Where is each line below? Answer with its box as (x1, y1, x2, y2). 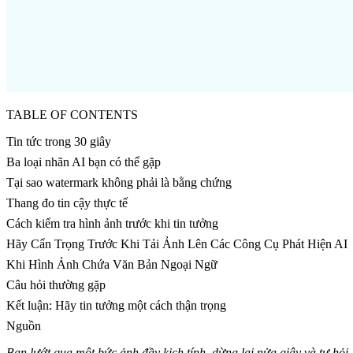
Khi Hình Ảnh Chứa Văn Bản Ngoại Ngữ (6, 258, 217, 272)
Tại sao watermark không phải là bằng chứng (6, 176, 232, 190)
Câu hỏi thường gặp (6, 278, 106, 292)
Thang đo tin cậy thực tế (6, 196, 128, 210)
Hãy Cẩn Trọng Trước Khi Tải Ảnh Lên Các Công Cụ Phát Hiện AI (6, 237, 347, 251)
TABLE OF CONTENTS (6, 108, 138, 122)
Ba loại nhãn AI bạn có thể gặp (6, 155, 161, 169)
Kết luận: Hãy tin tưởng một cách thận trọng (6, 299, 226, 313)
